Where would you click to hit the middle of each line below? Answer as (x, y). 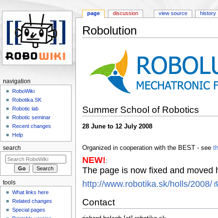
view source (173, 13)
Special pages (29, 210)
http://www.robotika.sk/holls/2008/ (147, 184)
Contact (98, 202)
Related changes (32, 201)
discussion (126, 13)
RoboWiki (24, 91)
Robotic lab (26, 109)
